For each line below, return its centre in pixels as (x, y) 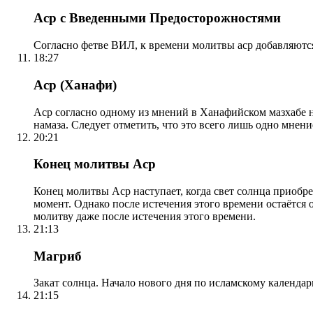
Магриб (58, 256)
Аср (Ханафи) (75, 85)
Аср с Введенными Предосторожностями (157, 18)
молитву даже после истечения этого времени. (145, 216)
